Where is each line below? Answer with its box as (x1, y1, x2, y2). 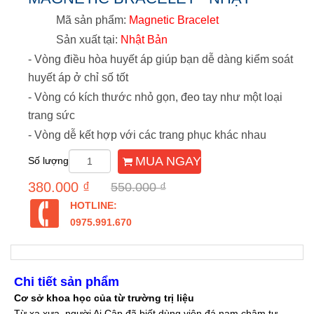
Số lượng (28, 155, 69, 166)
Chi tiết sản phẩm (14, 275, 119, 289)
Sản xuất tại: (56, 34, 121, 46)
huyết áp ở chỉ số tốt (28, 71, 128, 83)
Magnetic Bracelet (129, 14, 219, 26)
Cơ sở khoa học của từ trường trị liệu (14, 292, 194, 303)
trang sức (28, 109, 75, 121)
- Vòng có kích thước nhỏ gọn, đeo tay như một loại (28, 91, 282, 103)
